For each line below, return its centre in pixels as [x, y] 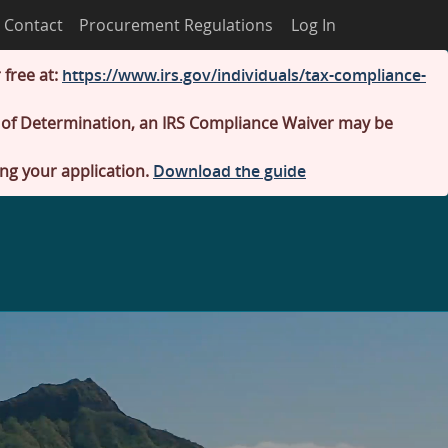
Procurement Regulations [176, 25]
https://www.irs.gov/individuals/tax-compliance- [244, 75]
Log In [313, 25]
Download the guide [229, 171]
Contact [33, 25]
